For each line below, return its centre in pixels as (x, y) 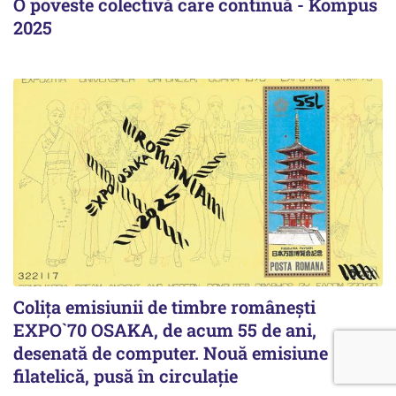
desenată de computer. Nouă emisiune (171, 352)
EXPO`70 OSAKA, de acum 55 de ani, (165, 329)
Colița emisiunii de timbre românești (164, 306)
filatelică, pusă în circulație (126, 375)
